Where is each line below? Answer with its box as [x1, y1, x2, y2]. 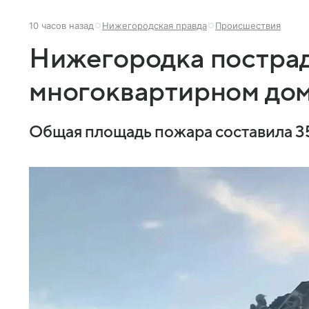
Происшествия [215, 20, 281, 31]
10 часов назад [29, 20, 94, 31]
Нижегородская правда [102, 20, 207, 31]
